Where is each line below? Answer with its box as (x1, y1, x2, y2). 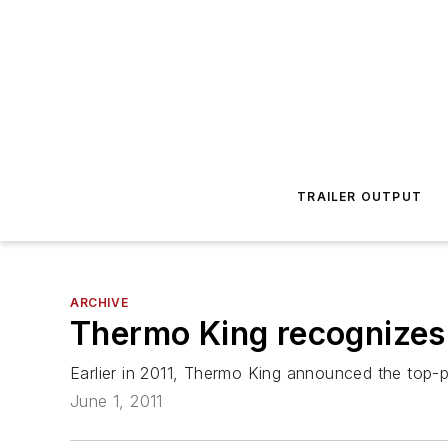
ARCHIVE (70, 295, 129, 310)
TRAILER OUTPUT (297, 189, 423, 204)
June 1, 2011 (70, 391, 163, 412)
